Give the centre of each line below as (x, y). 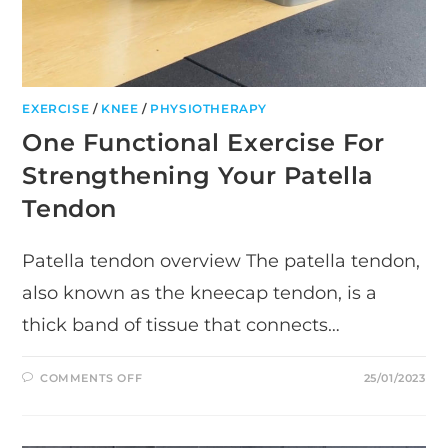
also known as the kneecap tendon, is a (200, 292)
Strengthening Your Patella (198, 175)
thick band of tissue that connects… (181, 324)
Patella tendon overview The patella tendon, (221, 260)
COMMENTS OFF (91, 377)
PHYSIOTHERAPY (209, 108)
